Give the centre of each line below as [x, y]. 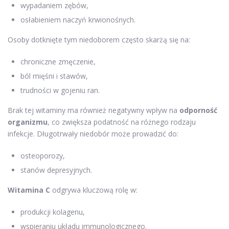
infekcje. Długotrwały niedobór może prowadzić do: [93, 133]
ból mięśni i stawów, [54, 76]
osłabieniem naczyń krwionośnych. [78, 19]
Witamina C [29, 190]
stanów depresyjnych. [56, 170]
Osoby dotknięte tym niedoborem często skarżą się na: [99, 39]
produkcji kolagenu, [53, 212]
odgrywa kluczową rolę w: [94, 190]
